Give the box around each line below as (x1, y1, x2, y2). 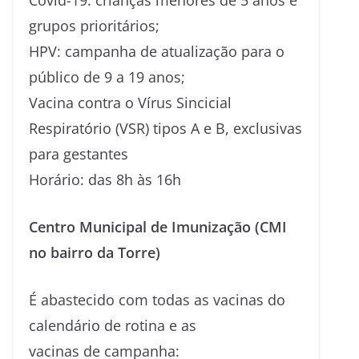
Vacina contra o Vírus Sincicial (29, 92, 232, 112)
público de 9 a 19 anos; (29, 67, 185, 87)
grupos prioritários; (29, 15, 159, 35)
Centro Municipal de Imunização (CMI (29, 216, 287, 236)
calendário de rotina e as (29, 315, 196, 335)
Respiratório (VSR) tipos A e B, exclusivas (29, 118, 302, 138)
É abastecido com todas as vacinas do (29, 289, 285, 309)
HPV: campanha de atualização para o (29, 41, 284, 61)
